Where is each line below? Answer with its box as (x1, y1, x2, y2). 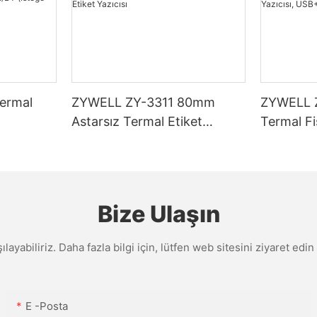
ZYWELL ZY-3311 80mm (71, 94, 216, 110)
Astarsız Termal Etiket (71, 113, 203, 129)
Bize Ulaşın (97, 200, 220, 229)
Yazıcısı (71, 132, 116, 148)
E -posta (25, 299, 69, 313)
